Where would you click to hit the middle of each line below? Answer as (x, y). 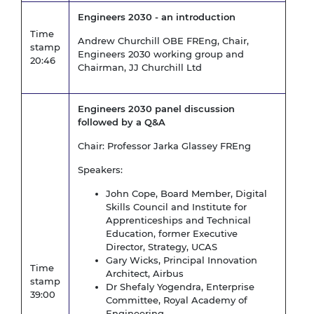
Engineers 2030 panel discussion (156, 109)
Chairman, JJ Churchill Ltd (140, 68)
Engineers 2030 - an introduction (157, 17)
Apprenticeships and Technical (178, 220)
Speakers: (100, 170)
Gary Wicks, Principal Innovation (182, 260)
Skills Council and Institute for (176, 207)
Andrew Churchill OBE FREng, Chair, (163, 41)
